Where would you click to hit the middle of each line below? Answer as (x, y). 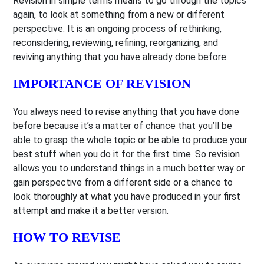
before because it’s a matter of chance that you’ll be (123, 126)
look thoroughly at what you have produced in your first (127, 196)
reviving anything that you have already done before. (121, 57)
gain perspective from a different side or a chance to (123, 182)
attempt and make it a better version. (91, 210)
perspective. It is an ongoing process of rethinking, (118, 28)
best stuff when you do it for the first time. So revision (127, 154)
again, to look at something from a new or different (119, 14)
